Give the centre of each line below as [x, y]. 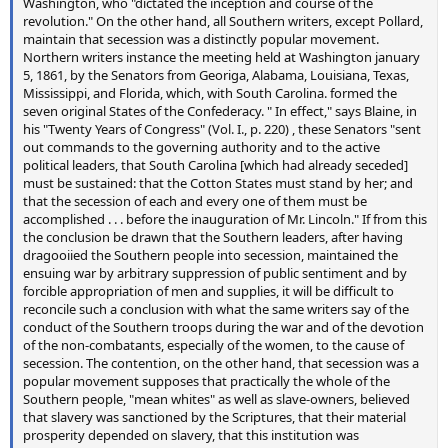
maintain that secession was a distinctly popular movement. [201, 39]
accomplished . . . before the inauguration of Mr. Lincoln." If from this [225, 219]
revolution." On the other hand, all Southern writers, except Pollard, [223, 21]
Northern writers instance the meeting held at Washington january [221, 57]
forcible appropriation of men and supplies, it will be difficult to [208, 291]
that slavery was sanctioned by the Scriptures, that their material [214, 417]
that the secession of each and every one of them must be [195, 201]
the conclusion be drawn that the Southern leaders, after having [213, 237]
